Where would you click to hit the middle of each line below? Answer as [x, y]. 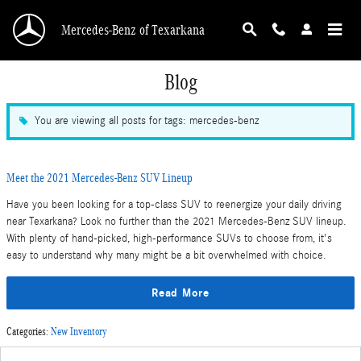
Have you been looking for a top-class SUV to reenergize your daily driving [174, 204]
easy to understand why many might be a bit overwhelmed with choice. [166, 255]
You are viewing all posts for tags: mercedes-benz [147, 121]
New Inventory [79, 332]
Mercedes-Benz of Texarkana [133, 30]
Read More [180, 293]
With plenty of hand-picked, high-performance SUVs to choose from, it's [169, 238]
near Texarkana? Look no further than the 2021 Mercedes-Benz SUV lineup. [176, 221]
